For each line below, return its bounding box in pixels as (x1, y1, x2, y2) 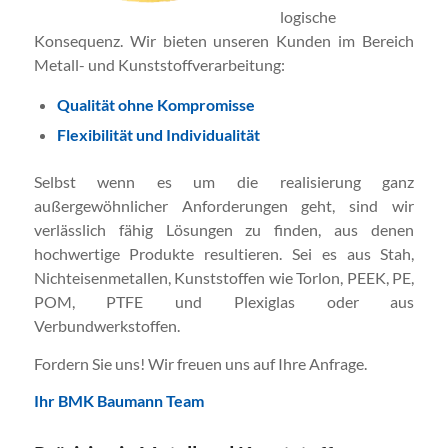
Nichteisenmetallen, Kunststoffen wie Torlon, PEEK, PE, (33, 268, 415, 288)
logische (279, 6, 336, 26)
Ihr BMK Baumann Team (33, 391, 204, 411)
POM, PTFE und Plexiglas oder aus (33, 292, 415, 312)
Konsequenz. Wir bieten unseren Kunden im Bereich (33, 30, 415, 50)
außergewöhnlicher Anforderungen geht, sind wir (33, 196, 415, 216)
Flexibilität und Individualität (56, 125, 260, 145)
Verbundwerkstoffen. (33, 316, 180, 336)
